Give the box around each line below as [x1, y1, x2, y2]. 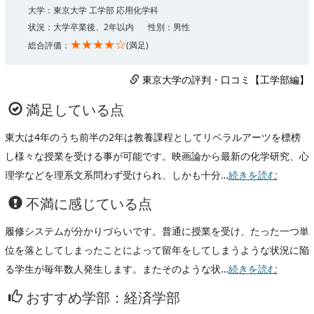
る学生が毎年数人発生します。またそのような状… [5, 261, 228, 275]
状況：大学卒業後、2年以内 [28, 20, 134, 33]
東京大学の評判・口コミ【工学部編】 [142, 72, 309, 86]
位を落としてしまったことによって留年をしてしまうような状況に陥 [5, 243, 309, 257]
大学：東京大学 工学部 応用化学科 [28, 4, 158, 16]
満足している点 [22, 100, 124, 119]
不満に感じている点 [22, 193, 152, 213]
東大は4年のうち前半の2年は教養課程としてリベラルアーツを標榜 [5, 130, 301, 144]
